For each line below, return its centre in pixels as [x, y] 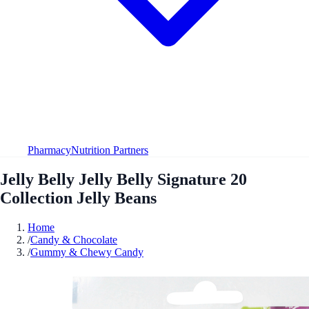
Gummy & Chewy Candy [87, 252]
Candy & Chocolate [74, 239]
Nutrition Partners [110, 150]
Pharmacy [49, 150]
